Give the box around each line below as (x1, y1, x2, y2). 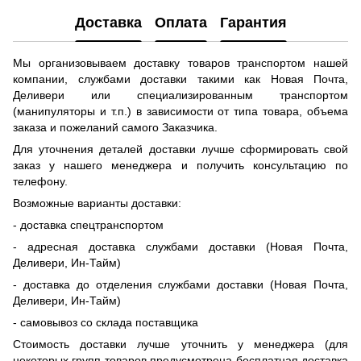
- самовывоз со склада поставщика (13, 316, 198, 330)
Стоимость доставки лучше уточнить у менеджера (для (13, 338, 348, 351)
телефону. (13, 175, 68, 189)
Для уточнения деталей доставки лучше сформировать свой (13, 143, 348, 156)
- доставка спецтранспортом (13, 218, 164, 232)
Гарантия (219, 14, 287, 31)
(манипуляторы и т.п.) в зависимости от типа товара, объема (13, 105, 348, 118)
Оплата (154, 14, 207, 31)
